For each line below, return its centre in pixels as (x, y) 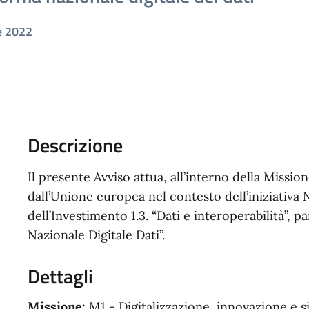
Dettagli (60, 276)
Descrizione (75, 145)
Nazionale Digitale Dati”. (96, 235)
